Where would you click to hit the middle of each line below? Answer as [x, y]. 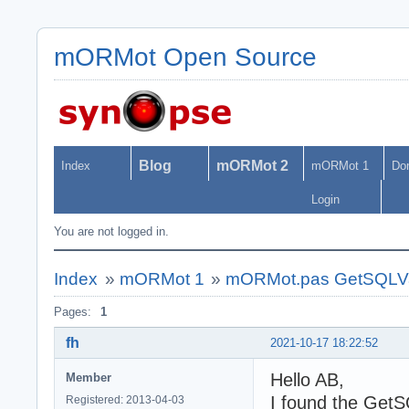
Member [89, 377]
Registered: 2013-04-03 [125, 399]
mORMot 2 [252, 166]
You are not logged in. [111, 231]
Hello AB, [307, 379]
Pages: [73, 312]
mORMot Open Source [185, 57]
